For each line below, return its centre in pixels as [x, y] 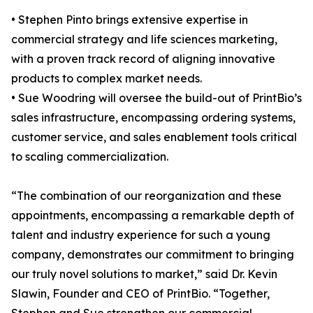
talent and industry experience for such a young [141, 235]
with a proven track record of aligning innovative [143, 59]
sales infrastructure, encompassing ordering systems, [153, 118]
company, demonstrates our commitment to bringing [153, 255]
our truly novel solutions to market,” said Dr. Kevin [144, 274]
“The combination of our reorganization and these [146, 196]
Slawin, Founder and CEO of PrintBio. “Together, [140, 294]
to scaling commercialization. [90, 157]
